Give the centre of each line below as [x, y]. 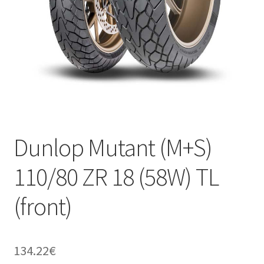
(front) [42, 207]
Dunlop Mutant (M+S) [113, 148]
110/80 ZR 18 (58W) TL [116, 177]
